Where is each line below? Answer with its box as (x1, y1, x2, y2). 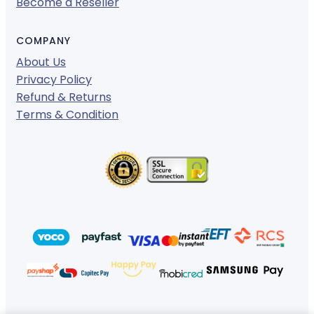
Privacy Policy (16, 71, 92, 88)
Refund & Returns (16, 89, 111, 106)
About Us (16, 54, 66, 71)
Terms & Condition (16, 107, 118, 123)
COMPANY (16, 34, 71, 48)
